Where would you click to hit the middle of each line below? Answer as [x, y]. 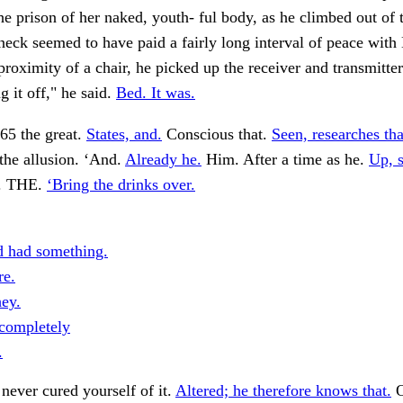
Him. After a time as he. [285, 160]
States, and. [124, 134]
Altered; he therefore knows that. [283, 391]
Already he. [163, 160]
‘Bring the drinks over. [121, 185]
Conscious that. [217, 134]
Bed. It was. [156, 93]
